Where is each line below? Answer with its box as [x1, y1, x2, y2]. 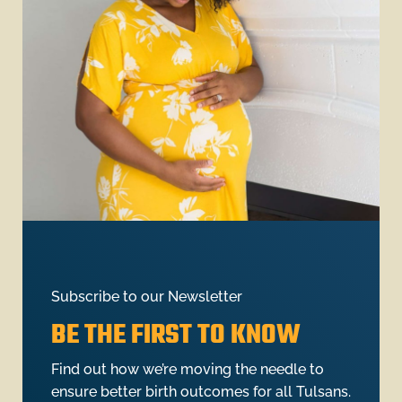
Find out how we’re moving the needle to [50, 360, 324, 378]
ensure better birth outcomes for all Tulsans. [50, 382, 351, 400]
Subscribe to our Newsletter [50, 287, 242, 305]
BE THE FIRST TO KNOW [50, 316, 301, 357]
